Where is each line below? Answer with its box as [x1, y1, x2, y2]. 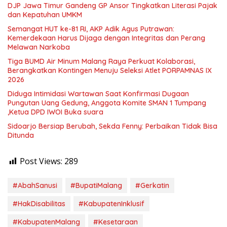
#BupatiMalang [70, 181, 122, 191]
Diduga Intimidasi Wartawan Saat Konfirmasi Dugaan [8, 89, 189, 99]
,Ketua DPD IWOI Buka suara [8, 107, 103, 117]
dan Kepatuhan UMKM [8, 10, 82, 20]
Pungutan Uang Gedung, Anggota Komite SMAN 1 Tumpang [8, 98, 206, 108]
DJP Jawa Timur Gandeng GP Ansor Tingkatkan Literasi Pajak [8, 1, 217, 11]
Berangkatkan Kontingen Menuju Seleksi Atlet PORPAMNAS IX [8, 66, 212, 75]
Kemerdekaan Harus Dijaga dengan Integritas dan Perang [8, 33, 205, 43]
